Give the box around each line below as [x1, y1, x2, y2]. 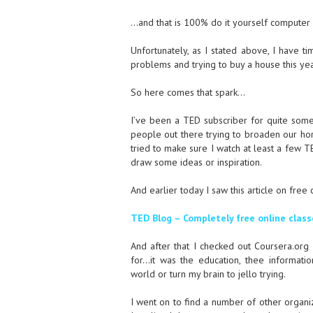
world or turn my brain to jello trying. [130, 268, 286, 280]
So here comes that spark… [130, 86, 245, 99]
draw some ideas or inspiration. [130, 156, 262, 168]
